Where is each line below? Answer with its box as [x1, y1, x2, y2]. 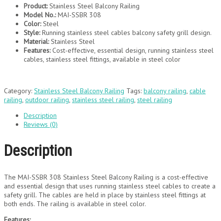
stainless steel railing [72, 95, 134, 105]
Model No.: [24, 10, 56, 20]
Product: [24, 1, 47, 11]
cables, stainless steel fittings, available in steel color [24, 55, 181, 64]
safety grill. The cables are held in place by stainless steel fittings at [4, 190, 206, 199]
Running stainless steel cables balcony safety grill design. [40, 28, 212, 37]
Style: [24, 28, 40, 37]
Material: [24, 37, 49, 46]
